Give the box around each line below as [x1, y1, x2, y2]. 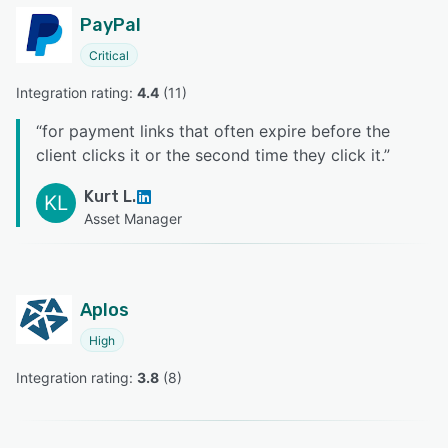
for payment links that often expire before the [42, 120, 390, 141]
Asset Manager [84, 209, 182, 227]
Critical [89, 47, 129, 63]
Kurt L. [84, 186, 136, 206]
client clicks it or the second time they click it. [36, 144, 384, 165]
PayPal [80, 13, 141, 36]
